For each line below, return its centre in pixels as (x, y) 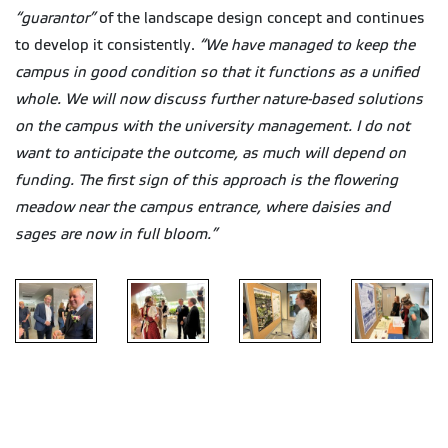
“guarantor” (55, 18)
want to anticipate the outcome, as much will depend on (210, 153)
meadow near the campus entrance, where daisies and (202, 207)
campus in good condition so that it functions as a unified (217, 72)
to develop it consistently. (107, 45)
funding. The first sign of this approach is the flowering (206, 180)
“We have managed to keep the (307, 45)
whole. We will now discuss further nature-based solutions (219, 99)
